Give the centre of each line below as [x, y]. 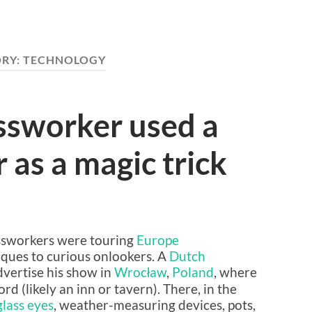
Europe [158, 240]
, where [235, 272]
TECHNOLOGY [64, 60]
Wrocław [140, 272]
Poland [193, 272]
